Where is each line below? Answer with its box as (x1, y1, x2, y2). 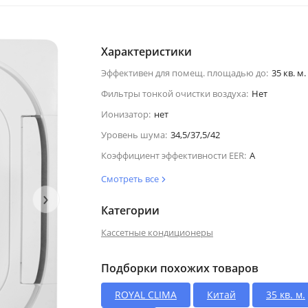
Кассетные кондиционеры (100, 225, 213, 239)
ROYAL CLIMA (114, 287, 177, 301)
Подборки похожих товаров (100, 260, 258, 276)
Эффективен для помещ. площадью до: (100, 66, 268, 79)
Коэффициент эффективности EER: (100, 148, 246, 162)
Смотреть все (100, 172, 161, 185)
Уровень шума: (100, 128, 167, 141)
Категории (100, 202, 159, 218)
